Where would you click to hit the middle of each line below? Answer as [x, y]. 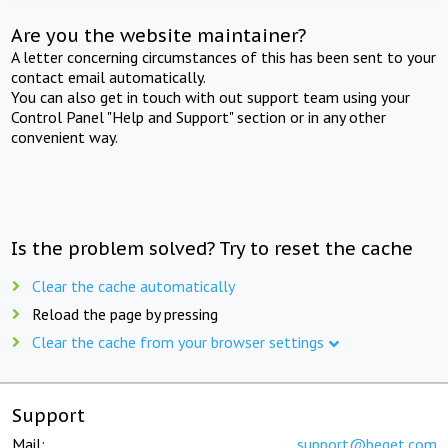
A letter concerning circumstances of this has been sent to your [224, 56]
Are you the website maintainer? [159, 35]
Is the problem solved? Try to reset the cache [212, 248]
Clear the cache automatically [133, 285]
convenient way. [65, 136]
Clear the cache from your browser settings [178, 341]
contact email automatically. [109, 76]
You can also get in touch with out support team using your [211, 96]
